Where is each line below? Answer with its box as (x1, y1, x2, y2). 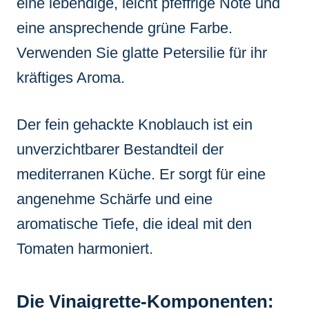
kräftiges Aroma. (17, 68, 125, 86)
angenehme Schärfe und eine (17, 190, 212, 208)
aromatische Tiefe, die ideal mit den (17, 215, 252, 232)
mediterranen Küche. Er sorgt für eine (17, 165, 266, 183)
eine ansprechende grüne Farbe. (17, 19, 232, 37)
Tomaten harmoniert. (17, 239, 153, 257)
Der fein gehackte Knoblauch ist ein (17, 115, 252, 133)
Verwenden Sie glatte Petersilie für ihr (17, 43, 267, 61)
